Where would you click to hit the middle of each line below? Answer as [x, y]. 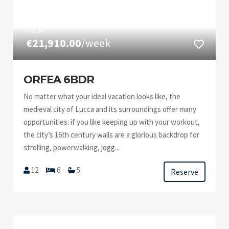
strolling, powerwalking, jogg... [72, 147]
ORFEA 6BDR [59, 79]
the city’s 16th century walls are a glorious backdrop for [112, 135]
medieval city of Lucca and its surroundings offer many [110, 109]
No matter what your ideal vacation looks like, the [102, 96]
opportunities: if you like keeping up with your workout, [112, 122]
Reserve [184, 172]
